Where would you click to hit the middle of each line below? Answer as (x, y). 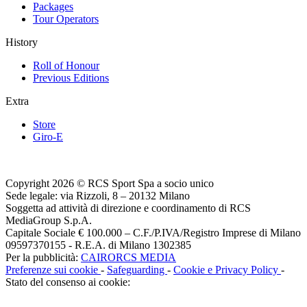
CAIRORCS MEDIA (128, 258)
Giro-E (48, 137)
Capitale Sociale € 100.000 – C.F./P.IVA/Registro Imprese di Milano (153, 233)
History (22, 42)
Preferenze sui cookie (53, 270)
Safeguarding (137, 270)
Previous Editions (71, 78)
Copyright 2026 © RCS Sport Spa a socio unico (110, 184)
